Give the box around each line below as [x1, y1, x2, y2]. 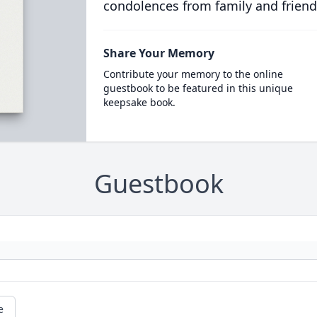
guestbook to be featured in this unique [103, 81, 293, 95]
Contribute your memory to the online [103, 67, 283, 81]
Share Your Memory [103, 45, 214, 61]
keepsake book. [103, 96, 175, 109]
